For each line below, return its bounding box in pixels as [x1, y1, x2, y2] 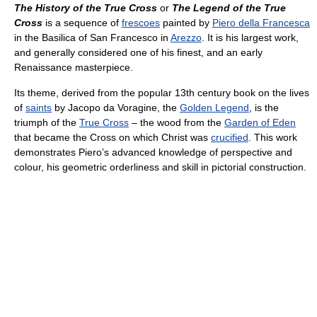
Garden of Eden [224, 116, 296, 128]
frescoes [122, 16, 160, 28]
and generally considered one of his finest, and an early [14, 46, 263, 58]
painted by [160, 16, 212, 28]
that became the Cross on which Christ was [14, 131, 211, 143]
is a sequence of [42, 16, 122, 28]
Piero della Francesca [212, 16, 310, 28]
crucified [211, 131, 248, 143]
